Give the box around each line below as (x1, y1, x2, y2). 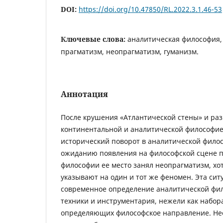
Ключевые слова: (61, 34, 127, 44)
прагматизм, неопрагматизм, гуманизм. (61, 46, 199, 56)
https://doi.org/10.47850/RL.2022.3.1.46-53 (79, 4, 222, 14)
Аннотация (61, 88, 108, 100)
